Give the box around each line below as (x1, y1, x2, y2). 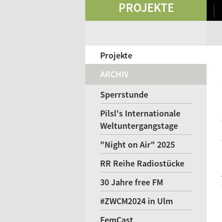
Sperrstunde (100, 89, 148, 100)
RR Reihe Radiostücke (100, 158, 184, 169)
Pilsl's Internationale (100, 108, 180, 119)
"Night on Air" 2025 (100, 139, 175, 150)
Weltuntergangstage (100, 120, 178, 131)
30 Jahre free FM (100, 176, 163, 188)
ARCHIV (100, 68, 129, 80)
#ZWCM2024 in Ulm (100, 195, 173, 207)
